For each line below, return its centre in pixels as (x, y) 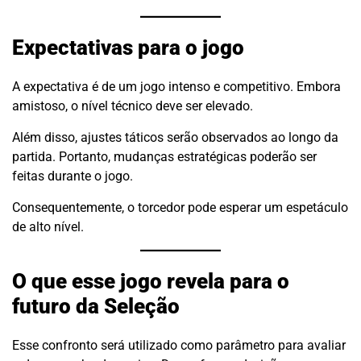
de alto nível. (48, 227)
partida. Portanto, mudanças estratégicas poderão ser (164, 157)
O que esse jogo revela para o (151, 281)
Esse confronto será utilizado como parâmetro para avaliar (179, 346)
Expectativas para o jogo (128, 47)
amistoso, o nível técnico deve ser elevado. (133, 106)
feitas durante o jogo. (73, 176)
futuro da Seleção (96, 306)
